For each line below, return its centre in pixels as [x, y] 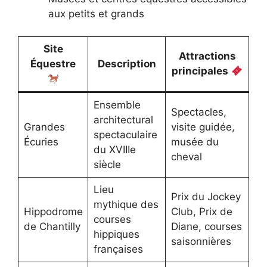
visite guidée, [203, 127]
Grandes [44, 127]
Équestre [53, 64]
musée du [195, 142]
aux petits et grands [96, 13]
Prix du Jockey [206, 197]
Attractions [207, 56]
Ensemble [117, 105]
